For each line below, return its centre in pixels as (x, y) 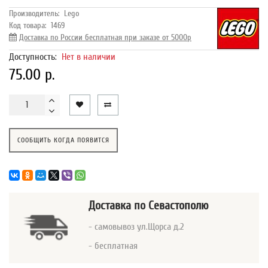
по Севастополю (171, 205)
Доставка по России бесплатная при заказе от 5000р (105, 37)
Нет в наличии (89, 57)
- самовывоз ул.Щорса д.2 (136, 226)
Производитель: (34, 13)
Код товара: (28, 25)
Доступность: (35, 57)
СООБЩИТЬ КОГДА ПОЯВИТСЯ (63, 140)
